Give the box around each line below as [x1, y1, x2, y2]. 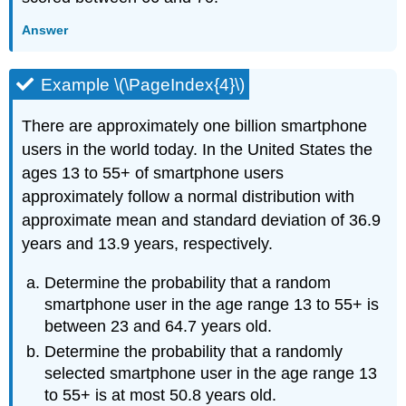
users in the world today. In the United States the [22, 140, 373, 159]
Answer [22, 22, 69, 37]
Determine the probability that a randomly [44, 342, 343, 361]
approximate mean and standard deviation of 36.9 [22, 210, 382, 229]
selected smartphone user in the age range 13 [44, 363, 378, 382]
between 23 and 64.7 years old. [44, 316, 273, 335]
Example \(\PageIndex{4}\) [41, 75, 246, 95]
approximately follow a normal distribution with [22, 187, 355, 206]
